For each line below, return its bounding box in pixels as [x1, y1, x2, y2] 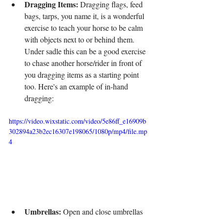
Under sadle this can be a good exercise [24, 45, 148, 56]
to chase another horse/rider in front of [24, 57, 144, 68]
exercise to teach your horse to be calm [24, 22, 145, 33]
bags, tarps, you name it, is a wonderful [24, 10, 146, 21]
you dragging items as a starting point [24, 69, 141, 80]
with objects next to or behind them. [24, 34, 136, 44]
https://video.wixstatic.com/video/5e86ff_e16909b [9, 116, 146, 126]
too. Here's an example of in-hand [24, 81, 130, 91]
